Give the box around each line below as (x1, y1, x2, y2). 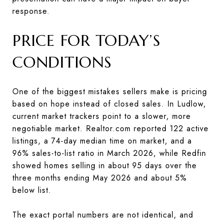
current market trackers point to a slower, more (12, 110, 191, 122)
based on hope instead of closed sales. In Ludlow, (12, 98, 206, 110)
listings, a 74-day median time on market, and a (12, 135, 192, 147)
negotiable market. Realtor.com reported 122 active (12, 122, 209, 134)
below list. (12, 184, 51, 196)
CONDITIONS (12, 52, 112, 72)
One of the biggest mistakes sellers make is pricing (12, 85, 207, 97)
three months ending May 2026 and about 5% (12, 172, 187, 184)
